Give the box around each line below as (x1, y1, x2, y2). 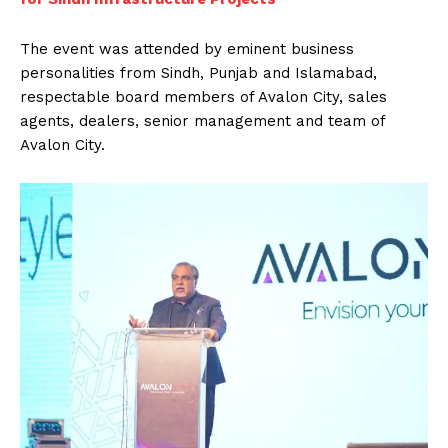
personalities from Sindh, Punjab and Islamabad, (20, 63, 377, 82)
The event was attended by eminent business (20, 39, 354, 58)
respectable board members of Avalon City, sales (20, 87, 387, 106)
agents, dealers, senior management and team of (20, 111, 385, 130)
